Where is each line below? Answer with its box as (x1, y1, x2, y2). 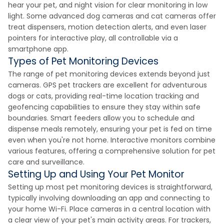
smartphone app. (8, 44, 68, 54)
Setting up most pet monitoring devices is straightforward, (8, 182, 212, 192)
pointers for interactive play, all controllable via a (8, 33, 178, 43)
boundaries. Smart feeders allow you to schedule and (8, 113, 194, 123)
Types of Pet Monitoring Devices (8, 54, 158, 68)
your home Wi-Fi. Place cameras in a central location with (8, 204, 210, 214)
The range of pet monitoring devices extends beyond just (8, 69, 210, 79)
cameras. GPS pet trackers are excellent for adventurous (8, 80, 207, 90)
